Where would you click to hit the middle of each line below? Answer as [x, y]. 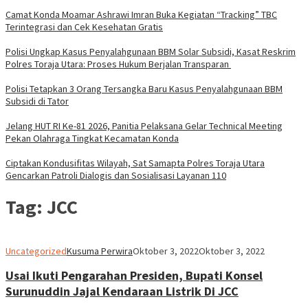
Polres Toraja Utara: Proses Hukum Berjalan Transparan [118, 64]
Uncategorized [36, 251]
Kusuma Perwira [100, 251]
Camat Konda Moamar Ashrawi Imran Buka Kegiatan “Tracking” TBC [141, 15]
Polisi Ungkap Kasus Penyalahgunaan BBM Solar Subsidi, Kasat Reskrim [151, 52]
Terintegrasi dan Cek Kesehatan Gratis [84, 27]
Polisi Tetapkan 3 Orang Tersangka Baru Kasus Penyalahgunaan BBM [144, 89]
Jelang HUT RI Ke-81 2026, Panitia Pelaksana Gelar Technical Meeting [144, 126]
